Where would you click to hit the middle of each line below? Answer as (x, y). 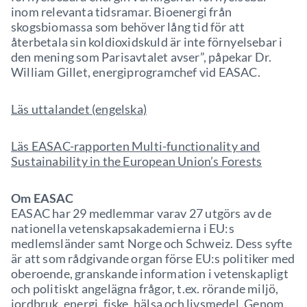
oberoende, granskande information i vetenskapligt (150, 273)
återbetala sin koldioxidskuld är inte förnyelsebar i (147, 42)
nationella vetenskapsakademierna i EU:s (123, 228)
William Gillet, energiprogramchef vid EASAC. (136, 72)
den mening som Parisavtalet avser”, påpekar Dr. (142, 57)
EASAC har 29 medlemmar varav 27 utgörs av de (141, 213)
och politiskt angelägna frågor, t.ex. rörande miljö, (145, 288)
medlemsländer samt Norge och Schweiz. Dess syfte (152, 243)
